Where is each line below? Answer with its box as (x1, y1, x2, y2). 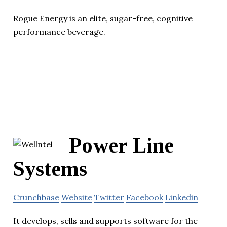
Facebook (126, 192, 163, 203)
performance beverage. (13, 26, 105, 37)
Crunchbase (13, 192, 59, 203)
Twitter (94, 192, 124, 203)
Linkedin (165, 192, 198, 203)
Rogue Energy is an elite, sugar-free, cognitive (13, 13, 193, 23)
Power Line (69, 134, 174, 158)
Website (61, 192, 92, 203)
